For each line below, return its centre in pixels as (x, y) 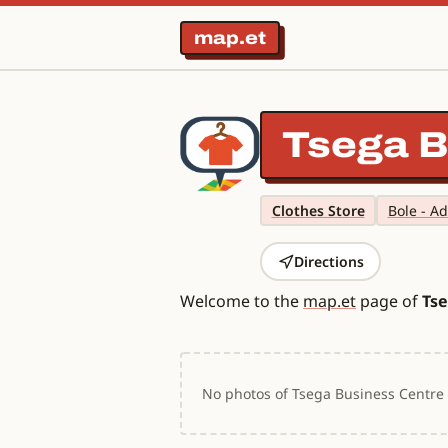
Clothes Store (318, 210)
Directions (328, 261)
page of (389, 301)
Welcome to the (241, 301)
